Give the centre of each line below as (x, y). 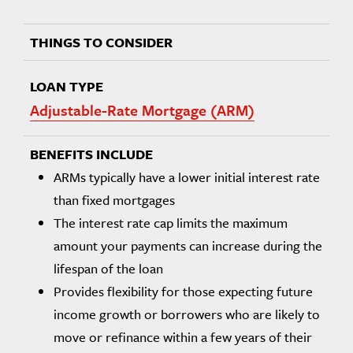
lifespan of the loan (108, 268)
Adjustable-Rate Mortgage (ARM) (142, 110)
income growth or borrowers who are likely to (187, 314)
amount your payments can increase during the (188, 245)
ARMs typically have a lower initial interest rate (187, 177)
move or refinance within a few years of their (183, 337)
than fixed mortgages (114, 200)
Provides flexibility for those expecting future (183, 291)
